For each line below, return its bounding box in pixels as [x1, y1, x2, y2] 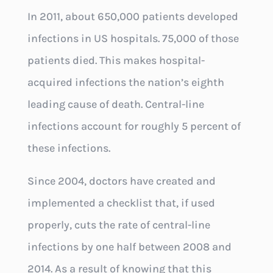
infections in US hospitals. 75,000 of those [27, 32, 239, 46]
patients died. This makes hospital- [27, 54, 205, 68]
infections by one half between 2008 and [27, 240, 232, 254]
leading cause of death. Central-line [27, 97, 204, 112]
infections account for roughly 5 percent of [27, 119, 241, 133]
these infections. [27, 141, 110, 155]
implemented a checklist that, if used [27, 196, 215, 210]
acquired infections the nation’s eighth [27, 76, 224, 90]
